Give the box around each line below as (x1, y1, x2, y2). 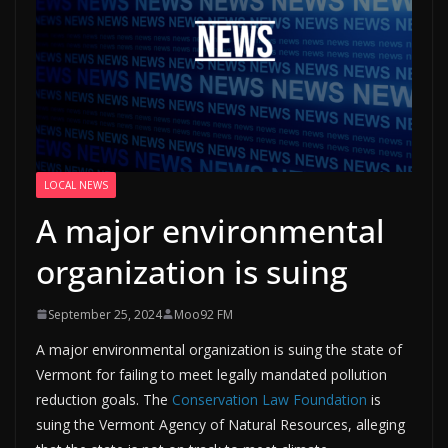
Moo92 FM (174, 305, 233, 323)
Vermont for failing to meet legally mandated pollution (36, 364, 387, 384)
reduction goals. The (36, 389, 172, 409)
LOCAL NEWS (44, 177, 108, 192)
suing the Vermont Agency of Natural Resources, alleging (36, 414, 405, 434)
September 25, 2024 (48, 305, 162, 323)
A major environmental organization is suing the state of (36, 339, 402, 359)
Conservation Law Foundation (172, 389, 367, 409)
